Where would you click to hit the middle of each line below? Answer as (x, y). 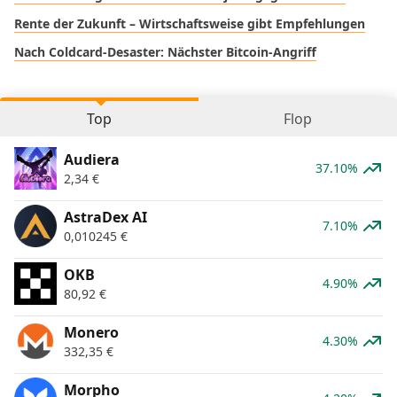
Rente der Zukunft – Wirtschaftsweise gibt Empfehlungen (190, 24)
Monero (91, 333)
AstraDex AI (105, 218)
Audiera (92, 160)
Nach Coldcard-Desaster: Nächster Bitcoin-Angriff (165, 52)
